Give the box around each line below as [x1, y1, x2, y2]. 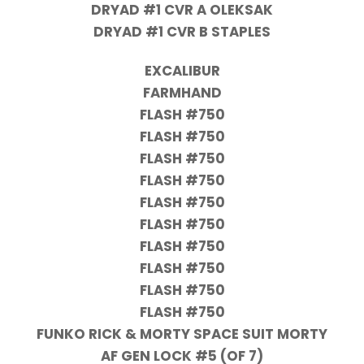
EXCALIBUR [144, 61, 220, 81]
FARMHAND [142, 83, 222, 103]
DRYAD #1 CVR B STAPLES [93, 21, 271, 41]
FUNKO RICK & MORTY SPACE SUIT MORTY [37, 324, 327, 344]
